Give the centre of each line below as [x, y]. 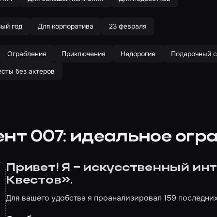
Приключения [83, 54]
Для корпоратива [66, 26]
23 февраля [128, 26]
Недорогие [138, 54]
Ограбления [27, 54]
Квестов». [39, 181]
